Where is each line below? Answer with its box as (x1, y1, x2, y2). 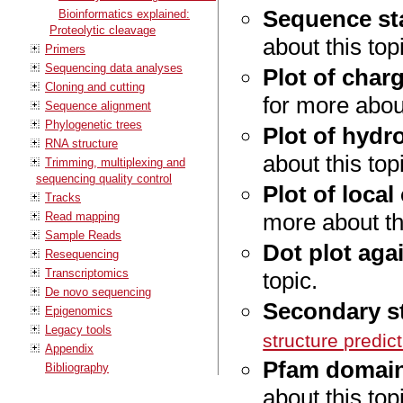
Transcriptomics (45, 265, 129, 280)
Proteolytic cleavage (49, 22, 156, 37)
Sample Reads (45, 228, 121, 242)
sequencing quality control (36, 171, 172, 185)
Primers (45, 41, 85, 56)
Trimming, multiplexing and (45, 155, 185, 169)
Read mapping (45, 209, 120, 223)
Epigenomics (45, 303, 112, 318)
